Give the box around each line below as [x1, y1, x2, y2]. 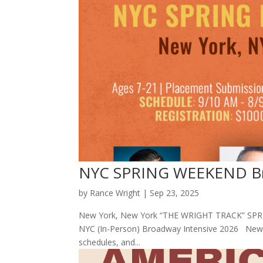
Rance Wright [90, 187, 141, 199]
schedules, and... [79, 237, 141, 248]
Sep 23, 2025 [150, 187, 200, 199]
